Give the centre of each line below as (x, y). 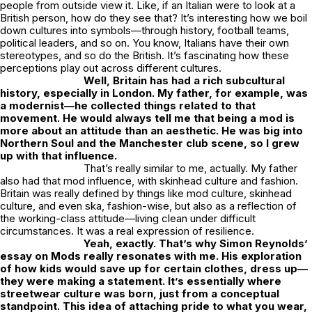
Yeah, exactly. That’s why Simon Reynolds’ (196, 244)
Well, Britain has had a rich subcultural (184, 81)
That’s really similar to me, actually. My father (190, 169)
